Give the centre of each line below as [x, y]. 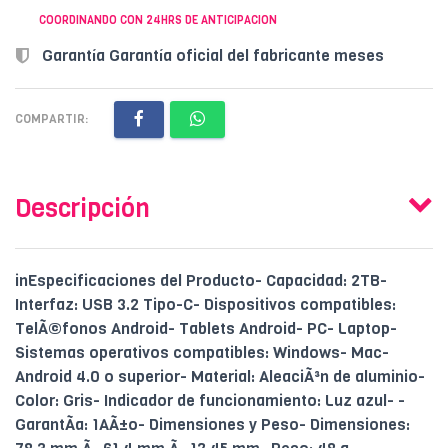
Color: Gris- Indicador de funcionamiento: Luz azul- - [210, 401]
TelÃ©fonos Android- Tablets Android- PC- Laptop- [206, 329]
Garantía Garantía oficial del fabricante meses [211, 55]
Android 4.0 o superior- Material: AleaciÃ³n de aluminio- [220, 377]
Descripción [82, 209]
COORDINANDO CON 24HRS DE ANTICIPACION [158, 21]
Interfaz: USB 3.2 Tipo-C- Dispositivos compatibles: [205, 305]
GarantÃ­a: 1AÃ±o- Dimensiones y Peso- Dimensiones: [212, 425]
